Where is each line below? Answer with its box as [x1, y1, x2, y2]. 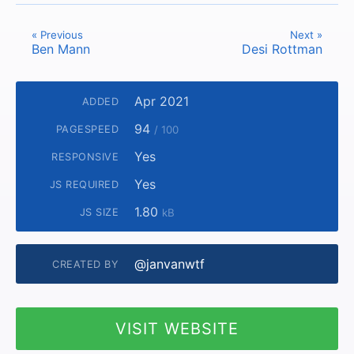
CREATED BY [52, 258, 119, 270]
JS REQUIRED [49, 178, 119, 190]
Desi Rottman [242, 41, 322, 57]
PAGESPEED [55, 122, 119, 135]
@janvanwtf [134, 256, 205, 272]
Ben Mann [32, 41, 90, 57]
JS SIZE [79, 205, 119, 218]
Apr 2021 [134, 93, 190, 109]
